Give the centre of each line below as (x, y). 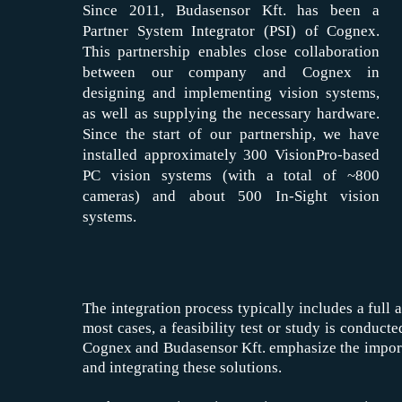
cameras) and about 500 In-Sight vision (232, 197)
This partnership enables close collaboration (232, 52)
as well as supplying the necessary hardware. (232, 114)
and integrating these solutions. (182, 368)
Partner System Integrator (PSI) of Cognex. (232, 31)
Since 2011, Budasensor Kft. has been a (232, 11)
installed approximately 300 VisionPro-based (232, 155)
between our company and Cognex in (232, 73)
